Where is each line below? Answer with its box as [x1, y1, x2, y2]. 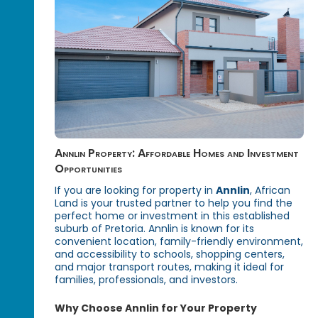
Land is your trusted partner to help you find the [55, 196, 293, 211]
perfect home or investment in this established [55, 209, 290, 224]
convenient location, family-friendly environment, [55, 234, 304, 249]
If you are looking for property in [55, 183, 216, 198]
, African [250, 183, 291, 198]
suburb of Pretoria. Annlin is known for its [55, 221, 255, 236]
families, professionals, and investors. [55, 273, 238, 287]
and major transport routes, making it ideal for [55, 260, 285, 275]
